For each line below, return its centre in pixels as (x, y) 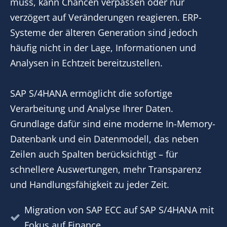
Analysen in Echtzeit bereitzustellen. (86, 63)
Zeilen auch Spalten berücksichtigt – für (94, 154)
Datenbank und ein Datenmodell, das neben (104, 139)
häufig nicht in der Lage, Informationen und (103, 48)
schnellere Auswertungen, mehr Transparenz (106, 169)
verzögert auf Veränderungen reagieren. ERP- (106, 17)
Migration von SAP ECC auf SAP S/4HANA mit (119, 210)
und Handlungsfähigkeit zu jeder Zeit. (90, 184)
